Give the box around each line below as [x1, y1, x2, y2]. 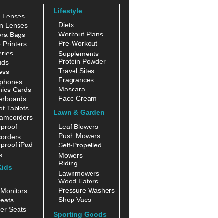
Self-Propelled [58, 141, 102, 149]
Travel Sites [58, 66, 94, 74]
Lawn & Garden [54, 109, 105, 117]
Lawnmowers [58, 169, 99, 175]
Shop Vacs [58, 195, 91, 203]
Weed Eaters [58, 177, 98, 185]
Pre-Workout [58, 39, 97, 47]
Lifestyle [54, 7, 82, 15]
